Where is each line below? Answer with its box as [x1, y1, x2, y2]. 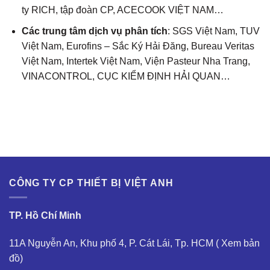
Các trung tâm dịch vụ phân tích [21, 26, 168, 37]
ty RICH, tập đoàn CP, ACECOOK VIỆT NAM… [21, 5, 224, 16]
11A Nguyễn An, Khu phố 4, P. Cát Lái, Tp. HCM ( [9, 238, 221, 249]
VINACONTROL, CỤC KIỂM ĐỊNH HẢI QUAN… [21, 71, 230, 82]
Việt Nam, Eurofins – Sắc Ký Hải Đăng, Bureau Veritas [21, 41, 254, 52]
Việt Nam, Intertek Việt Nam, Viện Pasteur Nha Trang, [21, 56, 250, 67]
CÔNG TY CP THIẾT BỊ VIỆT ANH [9, 177, 174, 188]
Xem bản [221, 238, 260, 249]
